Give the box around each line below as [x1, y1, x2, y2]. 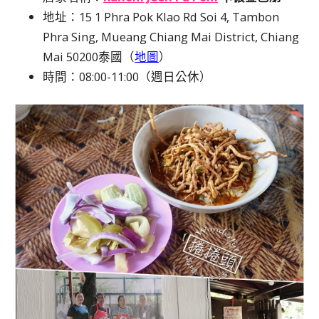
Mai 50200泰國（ [43, 48, 135, 65]
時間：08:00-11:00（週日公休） [43, 68, 211, 85]
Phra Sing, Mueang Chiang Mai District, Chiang [43, 28, 299, 45]
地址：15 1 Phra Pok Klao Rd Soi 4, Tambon [43, 8, 279, 25]
